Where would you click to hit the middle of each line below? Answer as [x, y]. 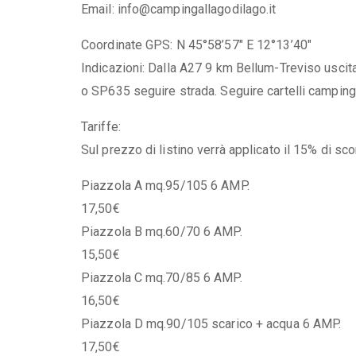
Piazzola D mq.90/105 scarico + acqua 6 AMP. [211, 323]
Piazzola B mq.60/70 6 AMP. [162, 231]
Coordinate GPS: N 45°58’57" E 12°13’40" [196, 44]
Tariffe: [101, 126]
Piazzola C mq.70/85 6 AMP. [162, 277]
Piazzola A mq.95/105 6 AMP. [165, 185]
